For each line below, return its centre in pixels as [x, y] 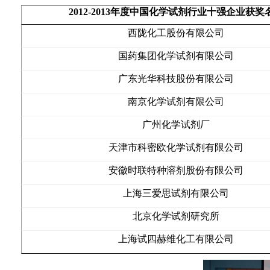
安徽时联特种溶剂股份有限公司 [176, 170]
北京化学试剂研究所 [176, 216]
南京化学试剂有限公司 [176, 102]
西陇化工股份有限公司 [176, 33]
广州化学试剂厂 [176, 124]
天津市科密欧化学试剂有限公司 [176, 147]
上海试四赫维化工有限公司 [176, 239]
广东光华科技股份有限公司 [176, 79]
